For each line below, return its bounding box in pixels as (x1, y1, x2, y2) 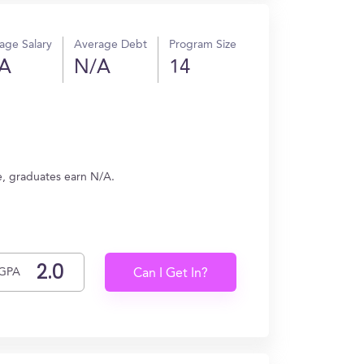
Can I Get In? (133, 267, 209, 280)
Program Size (169, 39, 236, 50)
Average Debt (74, 39, 147, 50)
